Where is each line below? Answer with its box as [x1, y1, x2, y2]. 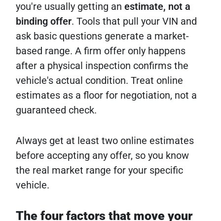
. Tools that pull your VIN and [72, 15, 197, 28]
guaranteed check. [16, 104, 97, 116]
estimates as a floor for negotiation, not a [16, 89, 197, 102]
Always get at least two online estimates [16, 135, 194, 147]
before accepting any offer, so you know [16, 149, 189, 162]
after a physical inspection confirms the [16, 60, 188, 72]
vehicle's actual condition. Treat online [16, 74, 183, 87]
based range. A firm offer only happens [16, 45, 185, 57]
